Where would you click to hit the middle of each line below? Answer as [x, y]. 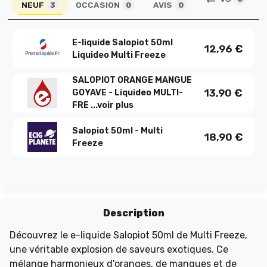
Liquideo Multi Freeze [119, 55]
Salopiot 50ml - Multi [117, 131]
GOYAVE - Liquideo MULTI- [127, 92]
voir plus [115, 105]
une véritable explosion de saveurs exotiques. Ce [119, 249]
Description [133, 213]
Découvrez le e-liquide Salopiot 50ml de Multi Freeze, [128, 235]
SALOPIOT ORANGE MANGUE [132, 80]
